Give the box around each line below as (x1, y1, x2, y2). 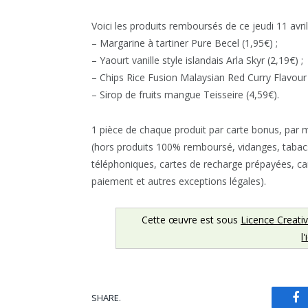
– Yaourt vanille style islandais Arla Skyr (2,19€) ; (91, 54, 303, 67)
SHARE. (91, 291, 121, 304)
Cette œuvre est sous (141, 213, 241, 227)
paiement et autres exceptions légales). (91, 175, 266, 188)
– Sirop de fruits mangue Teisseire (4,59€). (91, 88, 279, 102)
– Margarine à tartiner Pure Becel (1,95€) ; (91, 36, 278, 50)
